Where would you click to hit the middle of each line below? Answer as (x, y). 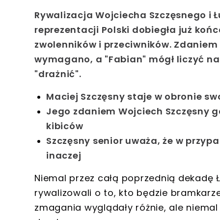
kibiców (65, 126)
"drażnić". (58, 74)
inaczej (64, 155)
